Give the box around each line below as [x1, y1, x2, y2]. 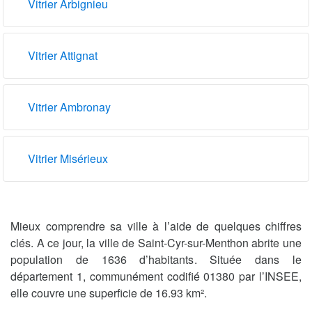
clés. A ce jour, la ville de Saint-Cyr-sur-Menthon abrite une [10, 234, 302, 251]
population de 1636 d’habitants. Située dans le [10, 251, 302, 267]
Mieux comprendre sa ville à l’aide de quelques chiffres [10, 217, 302, 234]
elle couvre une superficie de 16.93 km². [10, 284, 207, 301]
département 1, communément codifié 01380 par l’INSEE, [10, 267, 302, 284]
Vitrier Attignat [28, 47, 97, 63]
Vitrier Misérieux [28, 150, 108, 166]
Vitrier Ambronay [28, 98, 111, 115]
